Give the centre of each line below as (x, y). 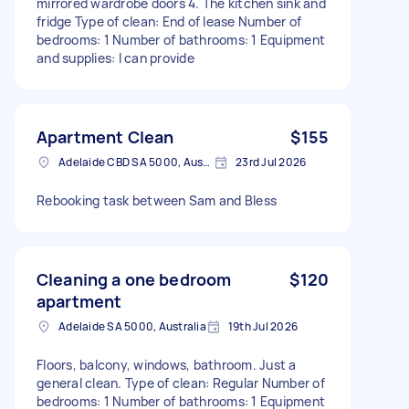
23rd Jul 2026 (271, 162)
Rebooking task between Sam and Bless (157, 200)
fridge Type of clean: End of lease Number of (169, 21)
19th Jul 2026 (262, 326)
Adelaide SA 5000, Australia (132, 326)
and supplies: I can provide (115, 58)
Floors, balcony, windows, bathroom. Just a (167, 364)
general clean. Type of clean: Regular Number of (181, 383)
